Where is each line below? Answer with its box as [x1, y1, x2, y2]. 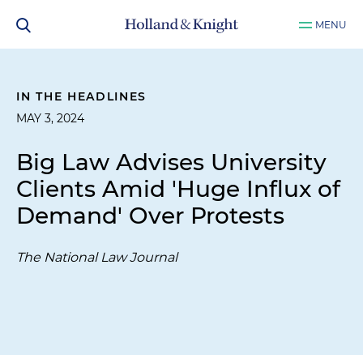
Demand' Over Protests [16, 202, 284, 229]
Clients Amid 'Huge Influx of [16, 175, 340, 203]
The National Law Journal [16, 250, 177, 265]
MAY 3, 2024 [16, 111, 84, 126]
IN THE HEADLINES [16, 89, 147, 104]
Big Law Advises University [16, 148, 327, 176]
